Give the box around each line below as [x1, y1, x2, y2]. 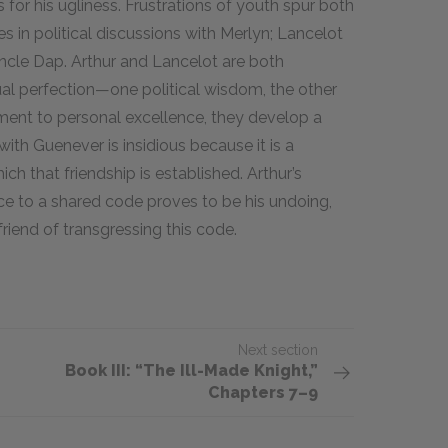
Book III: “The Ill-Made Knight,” [65, 361, 318, 380]
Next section [238, 342, 318, 358]
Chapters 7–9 [208, 383, 318, 402]
